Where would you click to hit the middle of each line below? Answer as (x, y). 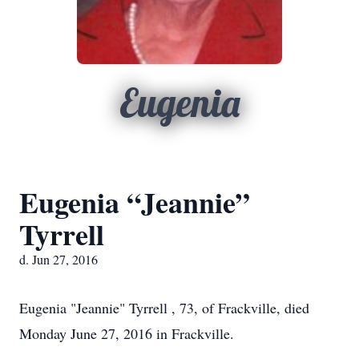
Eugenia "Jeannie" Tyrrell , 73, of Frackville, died (164, 308)
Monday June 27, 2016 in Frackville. (127, 333)
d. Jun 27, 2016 (58, 259)
